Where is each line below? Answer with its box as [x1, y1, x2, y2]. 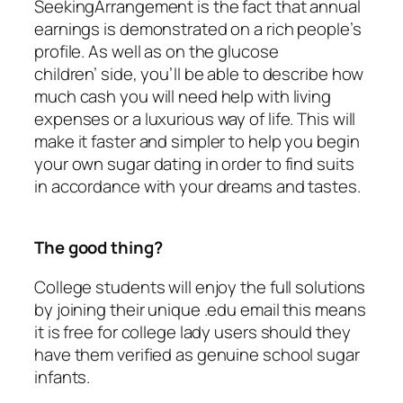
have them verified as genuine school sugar [34, 342, 360, 366]
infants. [34, 364, 91, 389]
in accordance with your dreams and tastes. [34, 174, 361, 198]
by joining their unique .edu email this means [34, 297, 366, 321]
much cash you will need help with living [34, 84, 331, 108]
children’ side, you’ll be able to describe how [34, 61, 364, 85]
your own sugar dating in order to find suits [34, 151, 354, 175]
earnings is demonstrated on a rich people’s [34, 16, 362, 40]
